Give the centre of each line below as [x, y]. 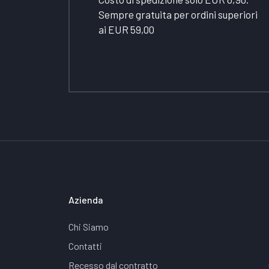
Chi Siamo [89, 226]
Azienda [86, 199]
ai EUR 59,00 [126, 29]
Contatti [85, 246]
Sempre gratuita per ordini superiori [178, 14]
